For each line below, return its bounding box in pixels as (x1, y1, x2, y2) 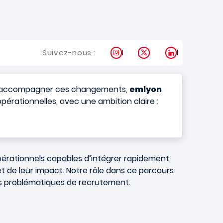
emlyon (129, 84, 162, 95)
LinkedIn (177, 47, 207, 58)
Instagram (122, 47, 162, 58)
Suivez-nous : (42, 47, 96, 58)
